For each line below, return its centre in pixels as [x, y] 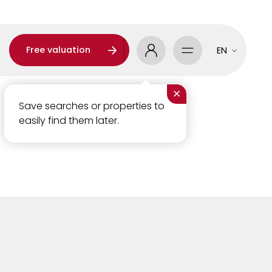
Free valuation [58, 50]
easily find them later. [69, 120]
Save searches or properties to [91, 106]
